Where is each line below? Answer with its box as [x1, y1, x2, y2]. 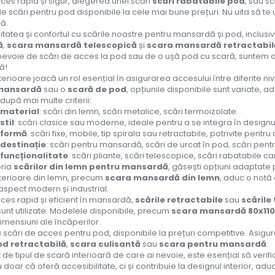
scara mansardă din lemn [105, 172, 220, 184]
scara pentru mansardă [159, 238, 266, 250]
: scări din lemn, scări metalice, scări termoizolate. [39, 106, 238, 117]
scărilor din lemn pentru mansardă [14, 161, 168, 172]
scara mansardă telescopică [7, 39, 137, 51]
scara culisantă [70, 238, 141, 250]
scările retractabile [135, 194, 223, 206]
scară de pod [68, 83, 126, 95]
